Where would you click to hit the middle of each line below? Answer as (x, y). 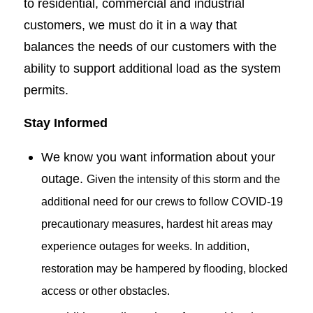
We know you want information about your (158, 157)
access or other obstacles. (105, 291)
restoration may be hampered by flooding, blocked (164, 269)
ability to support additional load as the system (152, 68)
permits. (46, 89)
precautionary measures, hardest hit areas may (156, 224)
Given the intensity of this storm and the (183, 180)
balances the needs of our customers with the (150, 46)
